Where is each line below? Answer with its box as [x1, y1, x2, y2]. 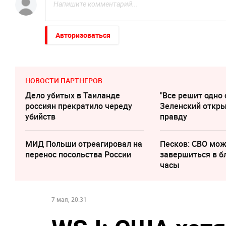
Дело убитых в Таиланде [25, 90, 120, 101]
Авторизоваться [55, 30, 110, 40]
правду [160, 111, 188, 123]
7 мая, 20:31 [51, 195, 87, 204]
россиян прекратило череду [25, 100, 132, 112]
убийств [25, 111, 55, 123]
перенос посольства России [25, 149, 131, 160]
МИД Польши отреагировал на [25, 138, 142, 150]
